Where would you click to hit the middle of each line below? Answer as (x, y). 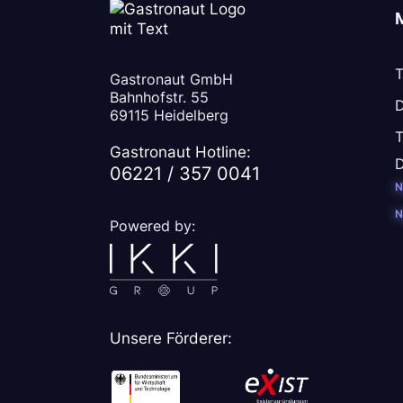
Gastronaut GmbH (171, 79)
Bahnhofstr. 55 (159, 97)
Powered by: (152, 225)
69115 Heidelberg (169, 115)
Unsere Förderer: (171, 338)
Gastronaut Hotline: (180, 151)
